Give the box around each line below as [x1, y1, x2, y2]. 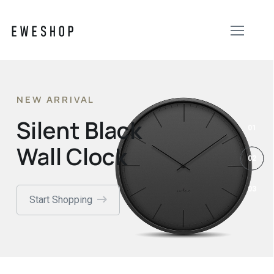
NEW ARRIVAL [17, 93, 95, 106]
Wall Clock [17, 141, 128, 172]
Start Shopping [29, 194, 93, 206]
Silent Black [17, 115, 143, 146]
